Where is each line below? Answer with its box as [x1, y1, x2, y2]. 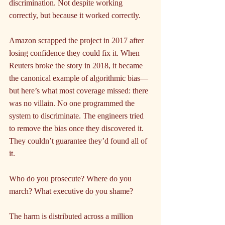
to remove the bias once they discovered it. [9, 124, 146, 133]
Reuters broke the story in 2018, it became [9, 61, 145, 70]
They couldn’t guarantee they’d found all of [9, 137, 149, 146]
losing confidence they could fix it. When [9, 49, 142, 58]
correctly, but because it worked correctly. [9, 11, 141, 20]
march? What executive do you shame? [9, 187, 133, 196]
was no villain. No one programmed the [9, 99, 137, 108]
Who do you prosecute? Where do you [9, 174, 134, 183]
